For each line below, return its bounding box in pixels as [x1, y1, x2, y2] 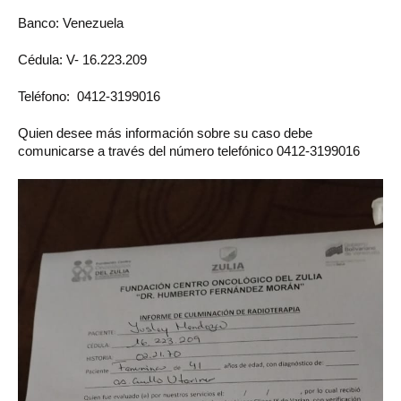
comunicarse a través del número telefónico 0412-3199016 [18, 142, 360, 158]
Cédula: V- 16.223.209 [18, 51, 147, 67]
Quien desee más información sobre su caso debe [18, 124, 312, 141]
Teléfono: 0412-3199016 [18, 88, 160, 104]
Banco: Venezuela [18, 14, 124, 30]
